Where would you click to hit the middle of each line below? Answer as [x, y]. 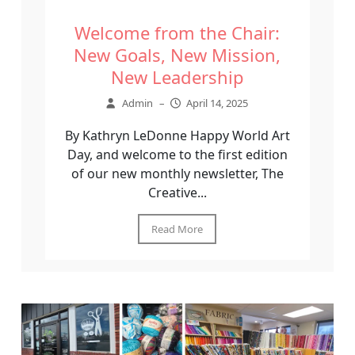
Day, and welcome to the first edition [177, 154]
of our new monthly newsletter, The [177, 173]
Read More [177, 229]
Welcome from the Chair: [177, 32]
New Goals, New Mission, [177, 54]
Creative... [177, 192]
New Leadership [177, 76]
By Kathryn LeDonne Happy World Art [177, 135]
